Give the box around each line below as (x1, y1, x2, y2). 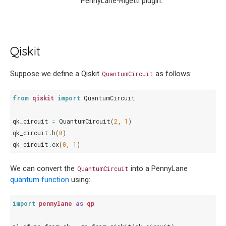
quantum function (10, 175, 69, 185)
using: (69, 175, 90, 185)
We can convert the (10, 164, 77, 174)
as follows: (153, 69, 192, 79)
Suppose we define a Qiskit (10, 69, 101, 79)
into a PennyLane (129, 164, 188, 174)
